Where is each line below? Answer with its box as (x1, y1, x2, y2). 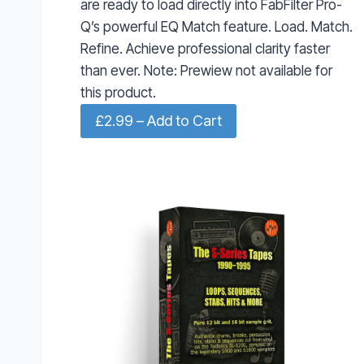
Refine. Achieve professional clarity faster (80, 40, 330, 57)
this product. (80, 84, 156, 101)
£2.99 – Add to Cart (95, 112, 222, 130)
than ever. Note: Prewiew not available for (80, 62, 332, 79)
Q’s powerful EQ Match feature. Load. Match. (80, 18, 353, 35)
